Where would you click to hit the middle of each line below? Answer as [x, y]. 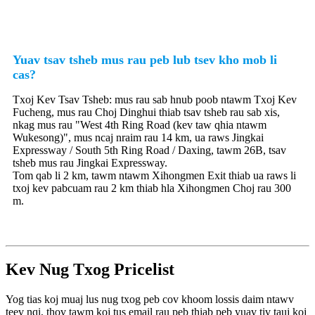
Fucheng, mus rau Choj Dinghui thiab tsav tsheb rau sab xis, [146, 112]
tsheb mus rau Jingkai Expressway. [90, 162]
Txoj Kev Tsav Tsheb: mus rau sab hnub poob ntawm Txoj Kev [155, 99]
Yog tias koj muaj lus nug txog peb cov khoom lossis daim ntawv [150, 300]
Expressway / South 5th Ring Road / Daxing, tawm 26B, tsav [149, 150]
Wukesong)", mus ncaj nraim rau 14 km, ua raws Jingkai [138, 137]
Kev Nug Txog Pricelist [90, 270]
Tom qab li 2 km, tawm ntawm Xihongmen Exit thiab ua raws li [154, 175]
